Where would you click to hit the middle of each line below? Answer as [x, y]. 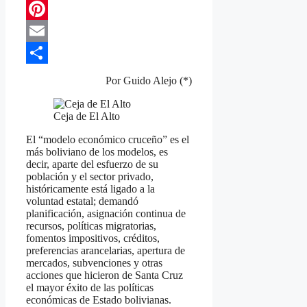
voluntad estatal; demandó [82, 201]
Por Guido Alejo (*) [149, 81]
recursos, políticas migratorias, [91, 226]
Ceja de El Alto [87, 116]
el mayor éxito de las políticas [90, 288]
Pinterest [45, 31]
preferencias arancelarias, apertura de [106, 251]
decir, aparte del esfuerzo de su [92, 164]
